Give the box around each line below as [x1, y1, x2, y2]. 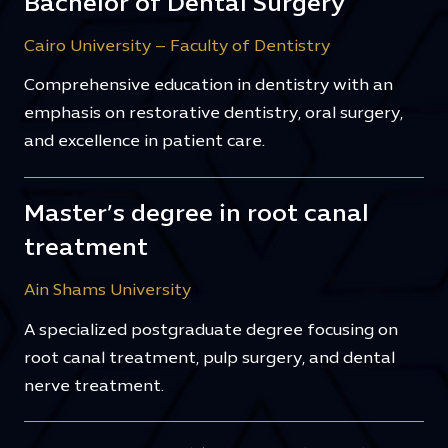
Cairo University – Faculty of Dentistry [24, 37, 330, 58]
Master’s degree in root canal [24, 201, 369, 230]
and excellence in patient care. [24, 132, 265, 153]
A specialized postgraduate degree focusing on [24, 320, 398, 341]
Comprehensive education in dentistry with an [24, 76, 393, 97]
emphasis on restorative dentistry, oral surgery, [24, 104, 403, 125]
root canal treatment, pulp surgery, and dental [24, 348, 395, 369]
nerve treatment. [24, 376, 164, 397]
